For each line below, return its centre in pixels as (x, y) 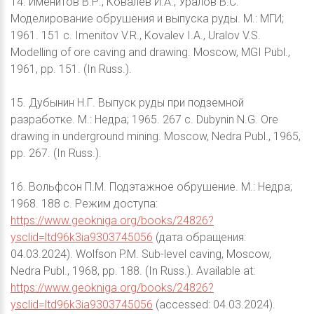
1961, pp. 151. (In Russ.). (71, 69)
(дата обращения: (199, 238)
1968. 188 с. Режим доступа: (84, 204)
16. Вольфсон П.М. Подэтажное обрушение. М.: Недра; (151, 187)
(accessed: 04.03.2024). (214, 305)
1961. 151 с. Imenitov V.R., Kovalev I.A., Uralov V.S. (136, 36)
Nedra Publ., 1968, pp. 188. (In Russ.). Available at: (133, 271)
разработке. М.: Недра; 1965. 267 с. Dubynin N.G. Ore (144, 120)
